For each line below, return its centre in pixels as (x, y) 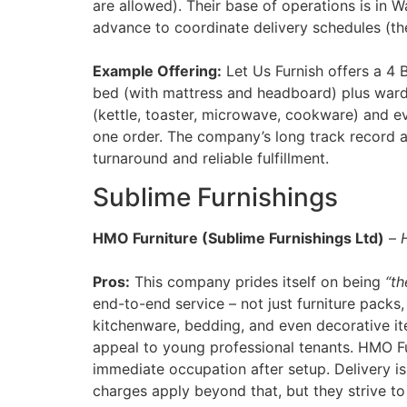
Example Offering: (157, 71)
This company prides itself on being (258, 281)
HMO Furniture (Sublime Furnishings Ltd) (238, 238)
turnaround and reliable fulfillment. (211, 159)
